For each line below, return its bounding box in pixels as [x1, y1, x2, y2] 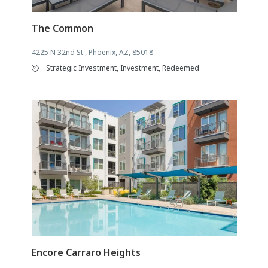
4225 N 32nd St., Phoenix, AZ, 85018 [31, 47, 153, 57]
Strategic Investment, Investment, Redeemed [45, 62, 199, 73]
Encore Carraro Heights [31, 246, 141, 260]
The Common [31, 21, 93, 35]
